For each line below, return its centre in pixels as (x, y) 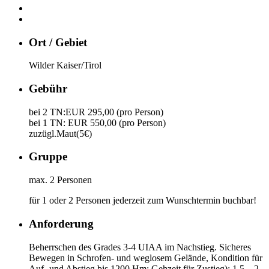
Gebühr (48, 88)
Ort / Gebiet (58, 42)
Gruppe (48, 157)
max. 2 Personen (60, 180)
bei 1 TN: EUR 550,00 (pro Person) (97, 122)
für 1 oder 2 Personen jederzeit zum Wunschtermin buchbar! (143, 201)
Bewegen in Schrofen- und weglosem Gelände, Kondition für (146, 258)
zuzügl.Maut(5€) (60, 133)
